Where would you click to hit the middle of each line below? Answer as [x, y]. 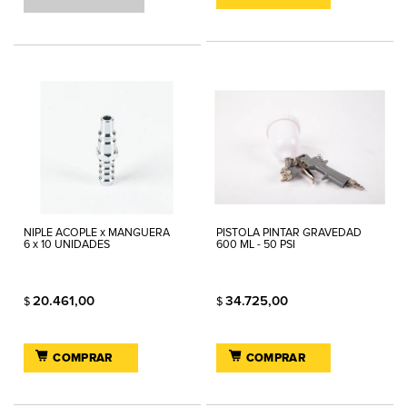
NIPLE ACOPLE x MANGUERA [97, 233]
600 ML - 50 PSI [256, 244]
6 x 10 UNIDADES [67, 244]
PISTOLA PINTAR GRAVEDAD [289, 233]
